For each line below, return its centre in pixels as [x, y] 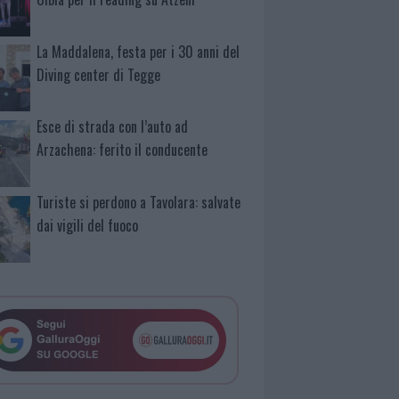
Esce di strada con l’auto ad [113, 127]
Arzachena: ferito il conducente [122, 150]
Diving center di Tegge [99, 74]
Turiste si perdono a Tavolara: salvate [139, 203]
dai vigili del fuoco [88, 226]
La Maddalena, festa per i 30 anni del [138, 51]
